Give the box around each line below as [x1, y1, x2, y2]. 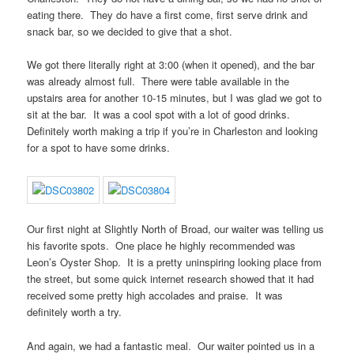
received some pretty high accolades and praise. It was [27, 288, 284, 303]
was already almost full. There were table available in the [27, 73, 290, 89]
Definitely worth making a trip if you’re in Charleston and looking [27, 123, 318, 139]
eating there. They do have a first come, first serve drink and [27, 6, 308, 22]
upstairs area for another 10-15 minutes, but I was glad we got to [27, 90, 322, 106]
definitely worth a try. [27, 304, 122, 320]
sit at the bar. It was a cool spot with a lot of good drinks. [27, 107, 294, 122]
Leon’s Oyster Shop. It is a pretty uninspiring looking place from [27, 254, 322, 270]
